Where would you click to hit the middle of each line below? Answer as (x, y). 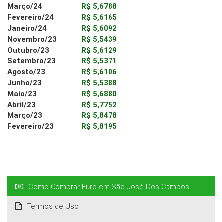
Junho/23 (25, 83)
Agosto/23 (26, 72)
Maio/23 (22, 94)
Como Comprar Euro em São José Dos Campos (109, 187)
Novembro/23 (32, 39)
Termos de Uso (53, 206)
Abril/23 (22, 105)
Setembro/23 (31, 61)
